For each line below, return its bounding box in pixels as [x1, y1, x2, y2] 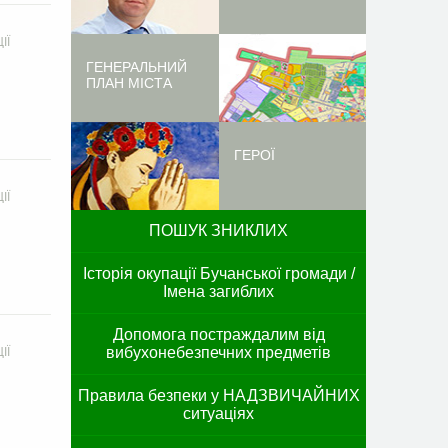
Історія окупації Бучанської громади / [82, 265, 355, 282]
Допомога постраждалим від [112, 326, 325, 343]
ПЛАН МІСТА [86, 75, 172, 91]
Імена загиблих [163, 283, 274, 300]
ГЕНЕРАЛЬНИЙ [86, 59, 187, 75]
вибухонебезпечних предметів [106, 344, 331, 361]
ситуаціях [183, 405, 254, 422]
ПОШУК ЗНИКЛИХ [149, 222, 288, 239]
